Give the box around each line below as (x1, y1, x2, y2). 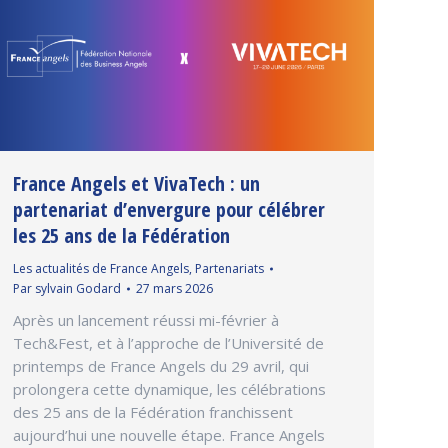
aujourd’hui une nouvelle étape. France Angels (13, 425, 325, 446)
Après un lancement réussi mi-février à (13, 310, 279, 331)
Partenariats (195, 260, 264, 278)
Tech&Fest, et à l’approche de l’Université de (13, 333, 324, 354)
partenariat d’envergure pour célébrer (13, 196, 325, 224)
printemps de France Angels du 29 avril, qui (13, 356, 309, 377)
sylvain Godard (35, 280, 121, 298)
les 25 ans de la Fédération (13, 222, 230, 250)
